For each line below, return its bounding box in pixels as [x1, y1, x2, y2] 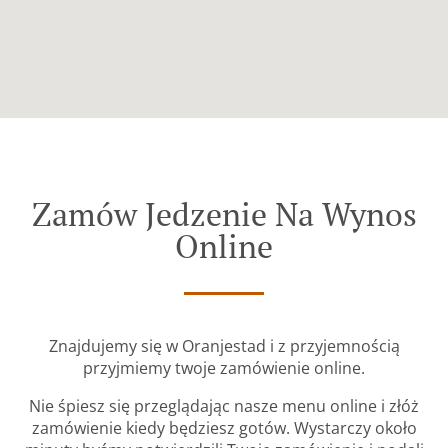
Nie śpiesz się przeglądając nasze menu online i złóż [29, 395, 419, 418]
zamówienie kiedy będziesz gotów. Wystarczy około [31, 417, 417, 440]
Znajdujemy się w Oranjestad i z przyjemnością [48, 335, 400, 358]
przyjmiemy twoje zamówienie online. [83, 357, 365, 380]
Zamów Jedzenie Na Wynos [31, 193, 417, 236]
